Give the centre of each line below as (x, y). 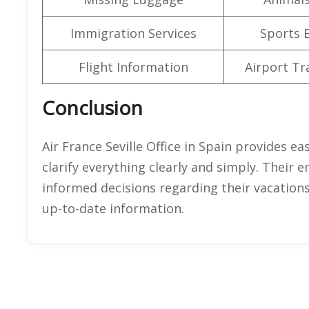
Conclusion (92, 107)
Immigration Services (133, 33)
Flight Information (133, 67)
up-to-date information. (113, 208)
